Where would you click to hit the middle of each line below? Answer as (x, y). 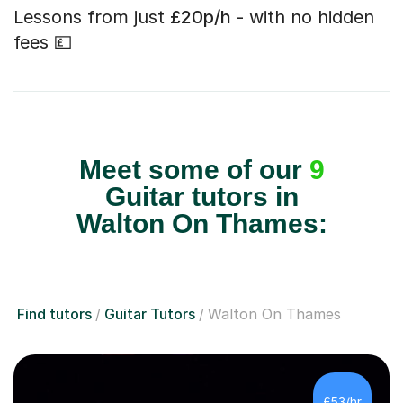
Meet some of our (194, 170)
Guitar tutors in (201, 197)
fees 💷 (43, 43)
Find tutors (54, 314)
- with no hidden (303, 18)
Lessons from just (92, 18)
